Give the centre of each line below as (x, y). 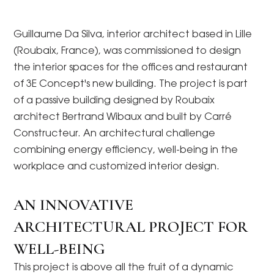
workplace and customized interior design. (117, 167)
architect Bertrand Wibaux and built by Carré (123, 117)
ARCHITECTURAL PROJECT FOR (131, 227)
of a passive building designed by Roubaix (114, 101)
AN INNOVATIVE (74, 205)
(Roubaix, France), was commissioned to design (128, 51)
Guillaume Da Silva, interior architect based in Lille (133, 35)
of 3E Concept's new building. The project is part (131, 84)
